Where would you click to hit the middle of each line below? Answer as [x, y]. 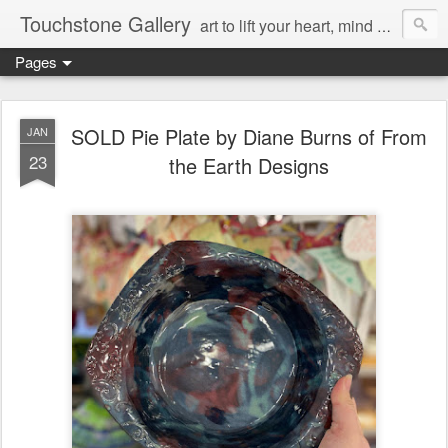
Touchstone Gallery [105, 23]
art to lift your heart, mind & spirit [288, 25]
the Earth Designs [249, 165]
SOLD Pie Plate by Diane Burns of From [249, 136]
